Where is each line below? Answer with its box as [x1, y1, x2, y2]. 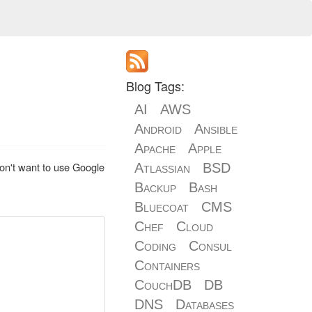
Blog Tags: [126, 77, 185, 95]
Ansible [194, 121, 237, 136]
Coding [134, 238, 176, 253]
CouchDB [134, 277, 192, 292]
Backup [134, 180, 176, 195]
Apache [134, 141, 175, 156]
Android [134, 121, 182, 136]
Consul [189, 238, 232, 253]
